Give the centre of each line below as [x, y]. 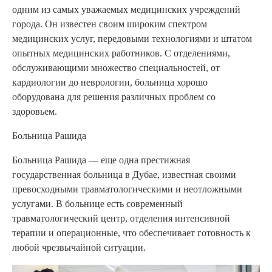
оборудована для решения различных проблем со [114, 97]
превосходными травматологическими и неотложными [127, 189]
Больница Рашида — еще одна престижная [101, 160]
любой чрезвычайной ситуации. [79, 248]
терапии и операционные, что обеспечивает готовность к [131, 233]
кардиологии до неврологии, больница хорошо [110, 83]
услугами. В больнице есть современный [97, 204]
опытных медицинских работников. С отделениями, [121, 53]
